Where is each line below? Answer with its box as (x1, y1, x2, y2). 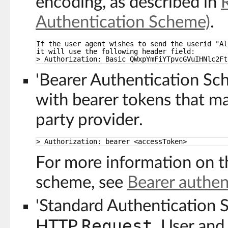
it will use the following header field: (36, 47, 195, 55)
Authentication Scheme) (36, 14, 210, 31)
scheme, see (36, 174, 127, 191)
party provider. (36, 111, 143, 128)
